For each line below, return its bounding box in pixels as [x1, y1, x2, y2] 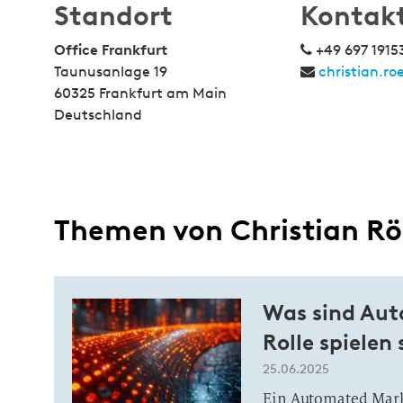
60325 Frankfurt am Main [54, 85, 227, 102]
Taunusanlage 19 [54, 63, 167, 80]
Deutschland [54, 106, 142, 123]
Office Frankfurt [54, 41, 167, 58]
